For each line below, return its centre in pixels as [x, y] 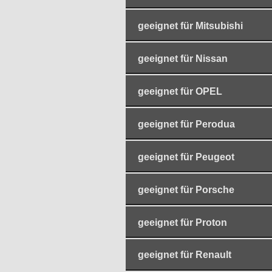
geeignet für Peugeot [186, 157]
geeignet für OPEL [180, 91]
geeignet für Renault [185, 255]
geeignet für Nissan [183, 58]
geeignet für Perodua [186, 124]
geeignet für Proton [182, 222]
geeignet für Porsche [186, 189]
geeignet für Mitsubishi [190, 25]
